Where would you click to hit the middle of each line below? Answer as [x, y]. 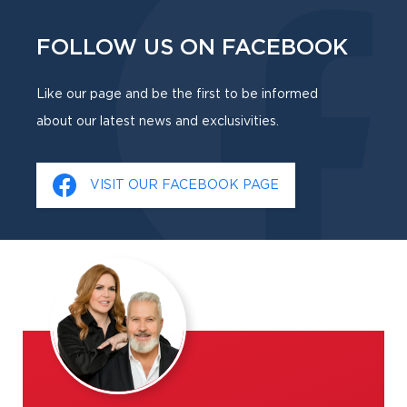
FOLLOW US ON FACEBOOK [192, 48]
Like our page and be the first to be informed [177, 94]
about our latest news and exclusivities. [158, 121]
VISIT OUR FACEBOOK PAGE [184, 185]
